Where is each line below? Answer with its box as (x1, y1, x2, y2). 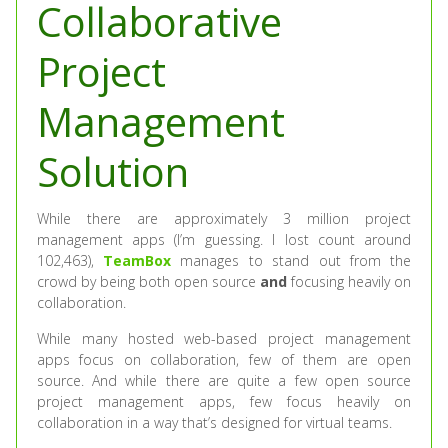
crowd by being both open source (36, 272, 261, 291)
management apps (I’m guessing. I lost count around (36, 230, 412, 249)
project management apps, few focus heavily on (36, 392, 412, 411)
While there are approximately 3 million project (36, 209, 412, 228)
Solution (36, 144, 189, 199)
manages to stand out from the (171, 251, 412, 270)
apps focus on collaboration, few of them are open (36, 350, 412, 369)
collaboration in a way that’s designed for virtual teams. (36, 413, 392, 432)
